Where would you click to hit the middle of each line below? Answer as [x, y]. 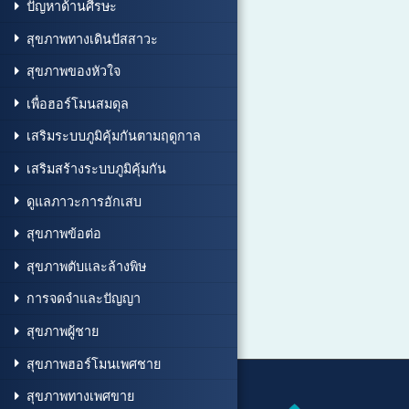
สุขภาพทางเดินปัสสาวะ [92, 38]
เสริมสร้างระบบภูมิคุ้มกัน [96, 169]
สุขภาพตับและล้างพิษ [86, 266]
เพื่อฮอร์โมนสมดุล [78, 103]
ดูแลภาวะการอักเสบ [84, 201]
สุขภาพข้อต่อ [64, 234]
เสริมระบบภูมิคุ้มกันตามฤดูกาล [114, 136]
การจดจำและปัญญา [84, 299]
